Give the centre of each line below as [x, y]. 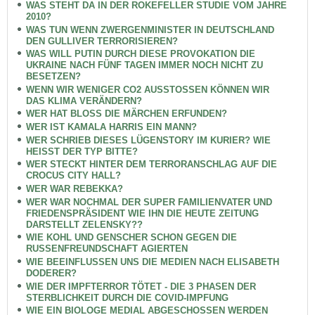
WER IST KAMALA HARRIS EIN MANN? [111, 127]
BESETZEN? [53, 77]
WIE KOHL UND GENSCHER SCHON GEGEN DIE [131, 238]
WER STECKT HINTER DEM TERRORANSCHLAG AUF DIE [151, 165]
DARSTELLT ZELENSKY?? [84, 224]
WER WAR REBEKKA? [74, 189]
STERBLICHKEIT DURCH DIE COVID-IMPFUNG [127, 297]
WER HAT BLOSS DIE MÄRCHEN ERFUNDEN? [126, 114]
